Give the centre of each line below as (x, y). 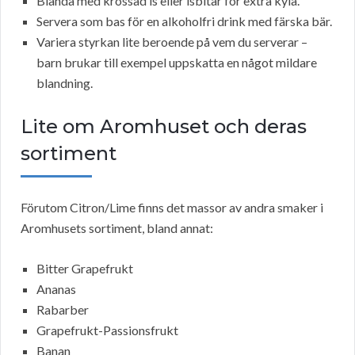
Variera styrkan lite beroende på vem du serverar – (172, 42)
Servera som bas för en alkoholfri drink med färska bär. (184, 21)
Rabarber (63, 310)
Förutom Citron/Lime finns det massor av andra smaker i (172, 208)
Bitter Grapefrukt (85, 269)
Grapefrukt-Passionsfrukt (107, 330)
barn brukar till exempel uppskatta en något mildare (177, 63)
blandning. (65, 83)
